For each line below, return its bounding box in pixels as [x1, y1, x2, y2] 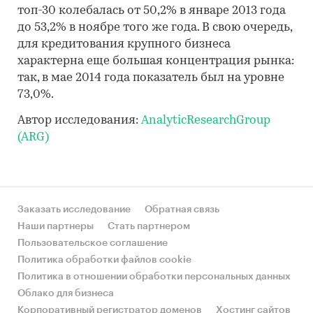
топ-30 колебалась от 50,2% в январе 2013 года [17, 5, 286, 17]
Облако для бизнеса [17, 289, 114, 298]
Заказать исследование [17, 205, 131, 214]
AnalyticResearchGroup [141, 115, 270, 126]
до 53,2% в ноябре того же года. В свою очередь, [17, 22, 292, 34]
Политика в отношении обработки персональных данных [17, 272, 291, 282]
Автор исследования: [17, 115, 141, 126]
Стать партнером [108, 221, 190, 231]
